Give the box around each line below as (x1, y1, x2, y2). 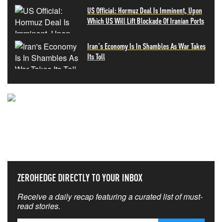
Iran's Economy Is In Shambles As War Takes (87, 41, 206, 51)
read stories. (17, 200, 60, 212)
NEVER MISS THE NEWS (25, 103, 197, 130)
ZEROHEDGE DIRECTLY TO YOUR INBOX (17, 171, 143, 184)
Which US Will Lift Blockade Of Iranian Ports (87, 15, 204, 26)
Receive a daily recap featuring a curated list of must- (17, 191, 203, 202)
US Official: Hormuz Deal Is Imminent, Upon (87, 5, 202, 15)
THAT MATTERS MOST (33, 124, 189, 152)
